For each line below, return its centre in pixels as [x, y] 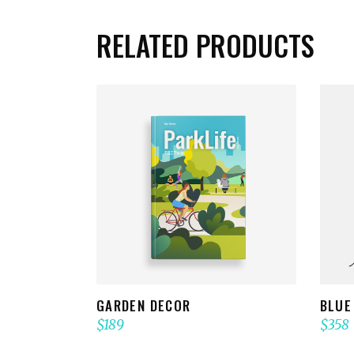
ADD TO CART [206, 185]
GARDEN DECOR [144, 305]
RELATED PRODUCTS [205, 45]
